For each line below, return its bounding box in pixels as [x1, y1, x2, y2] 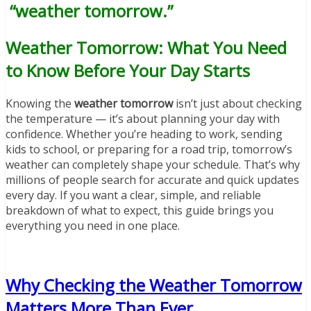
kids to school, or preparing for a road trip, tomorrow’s [6, 141, 292, 157]
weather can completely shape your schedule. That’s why [6, 156, 300, 172]
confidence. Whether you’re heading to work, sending [6, 126, 283, 142]
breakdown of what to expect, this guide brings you [6, 202, 274, 218]
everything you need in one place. [6, 217, 180, 233]
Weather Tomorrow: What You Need [6, 36, 287, 60]
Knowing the [6, 95, 74, 111]
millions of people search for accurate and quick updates [6, 171, 299, 187]
